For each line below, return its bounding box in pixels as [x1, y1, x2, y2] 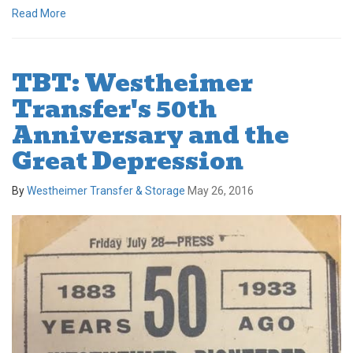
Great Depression [12, 142, 243, 181]
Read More [12, 7, 66, 20]
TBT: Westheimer [12, 64, 253, 103]
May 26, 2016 [188, 184, 254, 198]
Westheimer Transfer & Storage [27, 184, 185, 198]
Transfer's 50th [12, 90, 217, 129]
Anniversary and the [12, 116, 289, 155]
